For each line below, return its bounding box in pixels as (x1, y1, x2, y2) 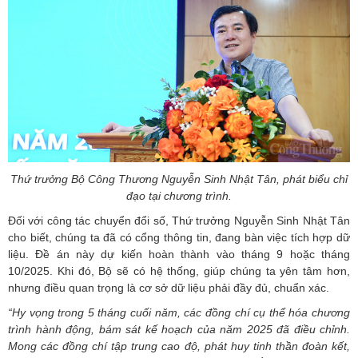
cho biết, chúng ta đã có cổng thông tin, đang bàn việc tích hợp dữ (8, 230, 350, 244)
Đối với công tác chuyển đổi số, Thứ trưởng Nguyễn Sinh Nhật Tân (8, 213, 350, 227)
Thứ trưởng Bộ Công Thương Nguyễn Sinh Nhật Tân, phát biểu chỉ (10, 172, 348, 185)
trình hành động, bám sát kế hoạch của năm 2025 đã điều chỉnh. (8, 322, 350, 336)
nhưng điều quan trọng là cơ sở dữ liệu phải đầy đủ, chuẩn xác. (8, 280, 329, 294)
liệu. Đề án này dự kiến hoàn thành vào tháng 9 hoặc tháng (8, 247, 350, 261)
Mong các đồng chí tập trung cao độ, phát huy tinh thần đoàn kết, (8, 339, 350, 352)
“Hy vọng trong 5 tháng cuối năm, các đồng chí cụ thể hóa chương (8, 305, 350, 319)
